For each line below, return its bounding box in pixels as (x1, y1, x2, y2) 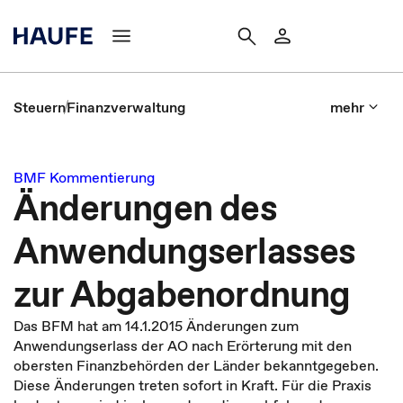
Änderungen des (13, 183, 277, 233)
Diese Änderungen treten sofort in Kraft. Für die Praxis (13, 375, 372, 395)
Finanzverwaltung (67, 97, 185, 117)
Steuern (13, 97, 66, 117)
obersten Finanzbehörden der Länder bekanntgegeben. (13, 355, 379, 375)
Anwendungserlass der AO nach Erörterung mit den (13, 336, 352, 355)
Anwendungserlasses (13, 226, 356, 276)
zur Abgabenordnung (13, 269, 351, 319)
